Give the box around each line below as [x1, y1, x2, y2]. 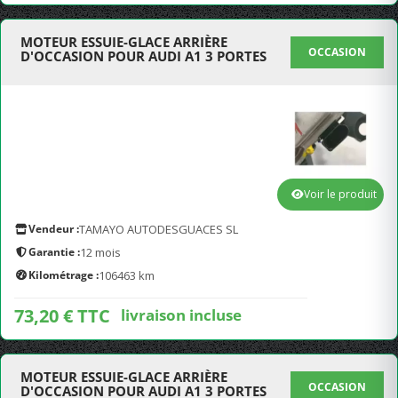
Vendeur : [28, 221, 79, 236]
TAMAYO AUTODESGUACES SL [79, 221, 238, 237]
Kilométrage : [28, 267, 99, 283]
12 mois [80, 244, 121, 260]
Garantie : [28, 244, 80, 259]
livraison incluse [121, 304, 242, 325]
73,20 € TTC [14, 304, 110, 328]
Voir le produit [304, 187, 377, 202]
